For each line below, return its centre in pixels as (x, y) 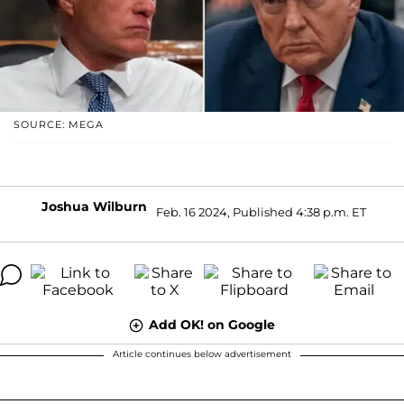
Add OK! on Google (212, 324)
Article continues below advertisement (202, 353)
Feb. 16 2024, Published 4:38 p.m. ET (261, 212)
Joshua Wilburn (94, 206)
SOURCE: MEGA (59, 124)
